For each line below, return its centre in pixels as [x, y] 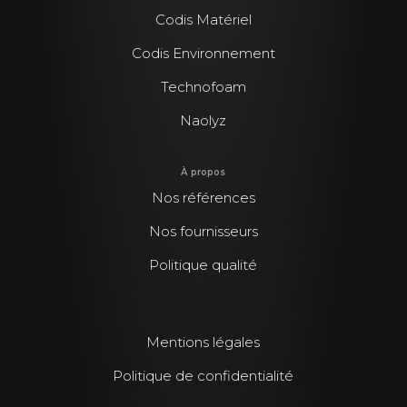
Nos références [203, 197]
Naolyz [203, 120]
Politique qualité [203, 264]
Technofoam [203, 86]
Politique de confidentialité [203, 376]
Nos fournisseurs [203, 231]
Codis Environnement [203, 53]
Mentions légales [203, 342]
